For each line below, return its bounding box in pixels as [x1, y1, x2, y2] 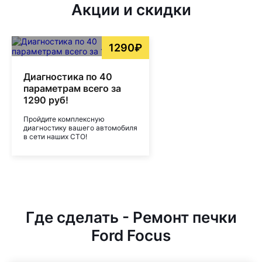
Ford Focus [91, 226, 171, 244]
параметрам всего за [23, 82, 121, 94]
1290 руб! [23, 94, 68, 106]
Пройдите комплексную [23, 115, 105, 123]
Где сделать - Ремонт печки [25, 208, 237, 226]
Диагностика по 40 [23, 71, 112, 82]
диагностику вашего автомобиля [23, 123, 137, 132]
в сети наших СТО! [23, 132, 87, 141]
